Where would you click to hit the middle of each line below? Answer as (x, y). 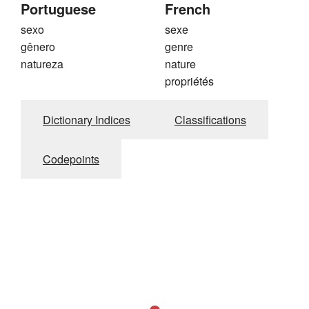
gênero (38, 47)
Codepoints (71, 159)
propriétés (189, 81)
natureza (42, 64)
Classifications (210, 120)
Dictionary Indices (87, 120)
